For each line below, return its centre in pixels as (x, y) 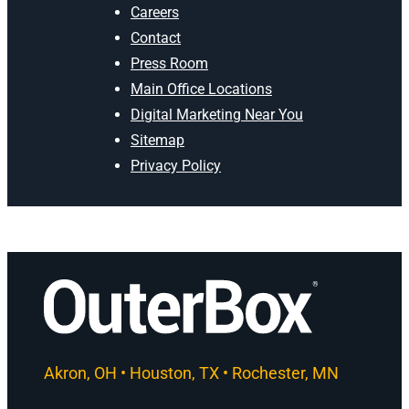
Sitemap (157, 141)
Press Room (169, 64)
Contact (156, 38)
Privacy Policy (176, 166)
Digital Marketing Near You (217, 115)
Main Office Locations (201, 89)
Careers (155, 13)
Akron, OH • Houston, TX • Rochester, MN (191, 372)
